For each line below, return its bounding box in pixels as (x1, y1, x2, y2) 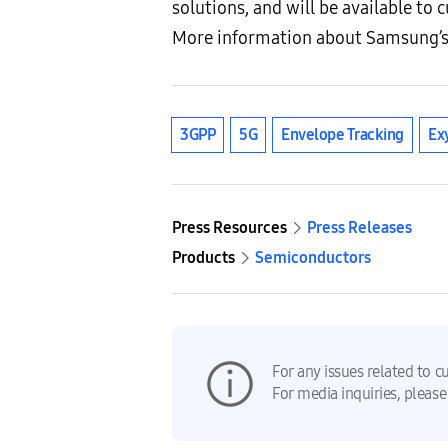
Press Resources (172, 218, 287, 238)
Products (172, 248, 235, 268)
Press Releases (307, 218, 412, 238)
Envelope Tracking (281, 125, 404, 145)
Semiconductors (255, 248, 371, 268)
